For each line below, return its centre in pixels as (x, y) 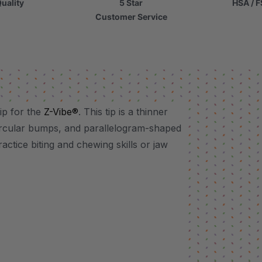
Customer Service (131, 17)
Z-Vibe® (61, 112)
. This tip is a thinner (123, 112)
